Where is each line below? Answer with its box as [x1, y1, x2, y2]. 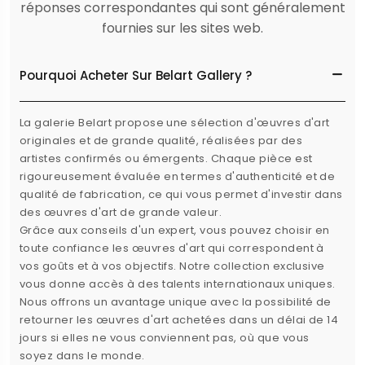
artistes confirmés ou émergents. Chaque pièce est [20, 151, 313, 167]
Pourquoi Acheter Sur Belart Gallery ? [20, 66, 252, 84]
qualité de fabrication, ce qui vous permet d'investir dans [20, 187, 343, 203]
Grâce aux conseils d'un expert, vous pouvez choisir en [20, 222, 330, 239]
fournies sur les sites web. [102, 19, 263, 38]
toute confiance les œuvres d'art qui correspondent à [20, 240, 324, 257]
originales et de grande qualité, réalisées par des [20, 133, 303, 149]
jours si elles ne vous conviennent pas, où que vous [20, 330, 310, 346]
